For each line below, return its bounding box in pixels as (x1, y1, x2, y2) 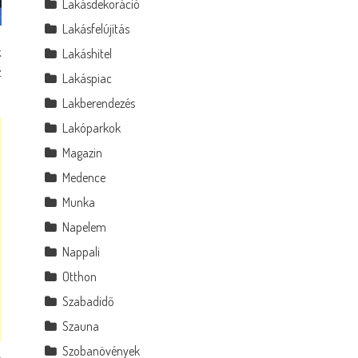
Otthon (62, 268, 97, 284)
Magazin (62, 145, 103, 161)
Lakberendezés (62, 95, 136, 111)
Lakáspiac (62, 70, 113, 86)
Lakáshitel (62, 46, 113, 62)
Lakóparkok (62, 120, 121, 136)
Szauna (62, 318, 100, 334)
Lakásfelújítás (62, 21, 130, 37)
